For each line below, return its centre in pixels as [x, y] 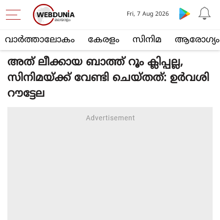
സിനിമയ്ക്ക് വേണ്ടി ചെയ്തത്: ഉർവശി [108, 78]
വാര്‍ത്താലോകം [40, 40]
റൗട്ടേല [26, 94]
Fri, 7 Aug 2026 [148, 14]
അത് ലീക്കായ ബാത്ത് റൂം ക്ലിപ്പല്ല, [95, 63]
